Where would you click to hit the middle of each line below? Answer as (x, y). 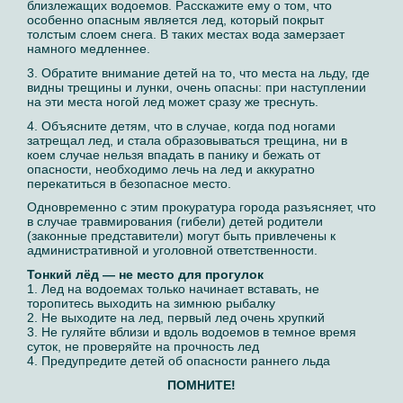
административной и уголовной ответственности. (172, 251)
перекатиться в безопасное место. (129, 183)
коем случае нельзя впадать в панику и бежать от (174, 154)
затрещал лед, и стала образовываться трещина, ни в (187, 140)
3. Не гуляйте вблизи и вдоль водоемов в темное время (192, 332)
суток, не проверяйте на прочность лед (143, 347)
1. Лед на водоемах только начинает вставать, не (173, 289)
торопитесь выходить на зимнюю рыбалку (151, 304)
